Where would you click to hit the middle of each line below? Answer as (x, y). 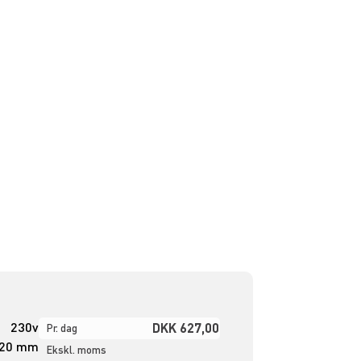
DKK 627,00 (185, 327)
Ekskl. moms (76, 349)
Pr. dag (62, 328)
